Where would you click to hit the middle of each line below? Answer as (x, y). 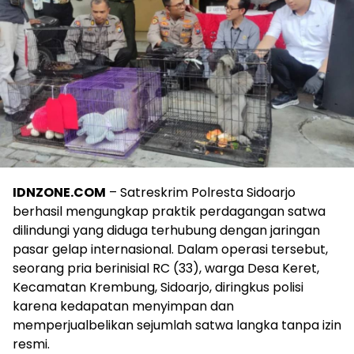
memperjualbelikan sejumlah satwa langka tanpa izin (177, 325)
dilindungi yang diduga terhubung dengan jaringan (166, 230)
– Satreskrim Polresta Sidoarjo (201, 192)
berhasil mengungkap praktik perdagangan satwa (169, 211)
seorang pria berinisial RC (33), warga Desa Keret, (166, 268)
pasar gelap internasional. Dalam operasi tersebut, (170, 249)
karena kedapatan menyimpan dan (123, 306)
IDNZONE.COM (59, 192)
